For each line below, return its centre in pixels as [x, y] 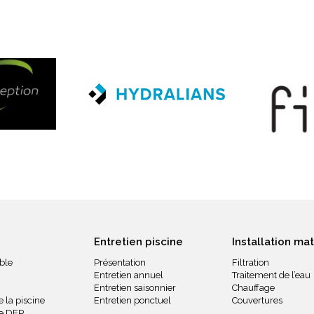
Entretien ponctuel [132, 300]
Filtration [251, 262]
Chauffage [253, 288]
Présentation [120, 262]
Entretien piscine [138, 242]
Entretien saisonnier [135, 288]
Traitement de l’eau [271, 275]
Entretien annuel [129, 275]
